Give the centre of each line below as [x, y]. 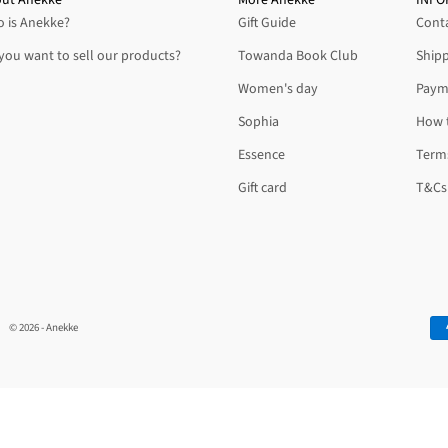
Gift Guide [267, 22]
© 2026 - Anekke [43, 327]
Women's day [278, 88]
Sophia [259, 121]
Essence [262, 154]
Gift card [263, 187]
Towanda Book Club [298, 55]
